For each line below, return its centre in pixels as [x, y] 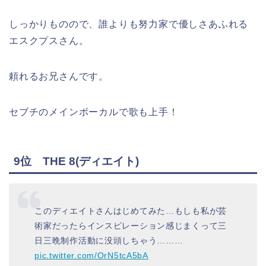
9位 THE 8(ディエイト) [76, 161]
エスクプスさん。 [49, 41]
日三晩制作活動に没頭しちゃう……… [109, 241]
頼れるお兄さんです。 [59, 77]
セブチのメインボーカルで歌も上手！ [94, 112]
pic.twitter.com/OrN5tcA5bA [91, 256]
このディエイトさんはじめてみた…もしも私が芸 [131, 211]
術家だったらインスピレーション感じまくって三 [131, 226]
